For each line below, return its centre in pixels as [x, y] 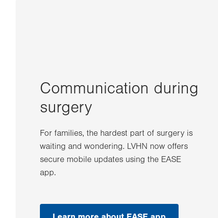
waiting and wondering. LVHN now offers [114, 146]
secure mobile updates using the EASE [110, 160]
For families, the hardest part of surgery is [116, 133]
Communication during [119, 89]
